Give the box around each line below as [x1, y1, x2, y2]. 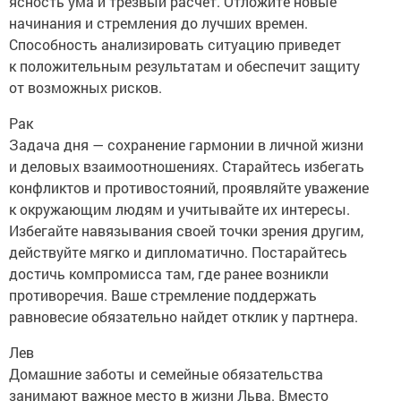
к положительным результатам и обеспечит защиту [9, 56, 360, 76]
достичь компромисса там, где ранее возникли [9, 264, 328, 284]
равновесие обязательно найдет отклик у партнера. [9, 307, 358, 327]
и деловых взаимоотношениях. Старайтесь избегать [9, 157, 364, 176]
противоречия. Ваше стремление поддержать [9, 286, 317, 305]
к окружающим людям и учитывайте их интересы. [9, 200, 350, 219]
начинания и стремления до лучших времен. [9, 13, 308, 33]
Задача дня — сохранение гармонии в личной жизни [9, 135, 363, 155]
